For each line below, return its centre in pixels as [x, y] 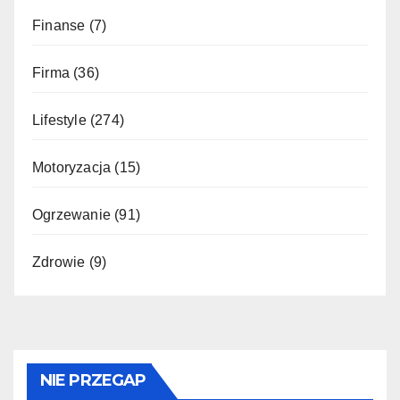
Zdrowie [59, 262]
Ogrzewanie [71, 214]
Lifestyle [59, 120]
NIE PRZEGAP [93, 380]
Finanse [59, 25]
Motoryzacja [72, 167]
